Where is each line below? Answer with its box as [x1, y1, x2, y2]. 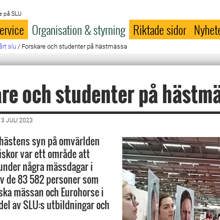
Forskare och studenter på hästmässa [22, 43, 128, 50]
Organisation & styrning [32, 21, 126, 38]
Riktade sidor [133, 21, 187, 38]
